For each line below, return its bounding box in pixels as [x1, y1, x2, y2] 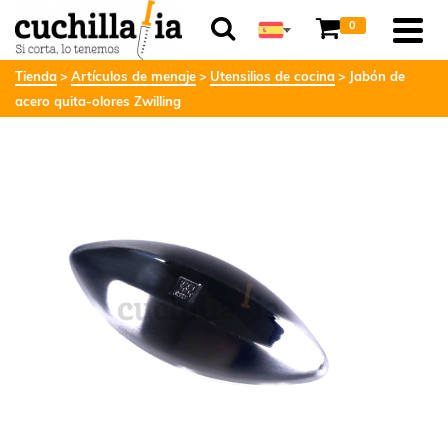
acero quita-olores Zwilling [15, 93, 181, 109]
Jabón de [349, 68, 405, 84]
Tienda [15, 68, 57, 84]
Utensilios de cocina [210, 68, 335, 84]
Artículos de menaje [71, 68, 196, 84]
